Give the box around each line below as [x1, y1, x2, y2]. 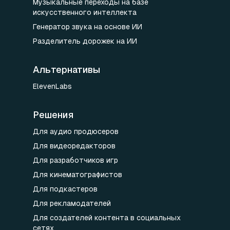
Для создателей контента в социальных [33, 214, 181, 222]
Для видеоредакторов [33, 142, 116, 150]
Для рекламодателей [33, 199, 111, 207]
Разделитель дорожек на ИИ [33, 37, 137, 45]
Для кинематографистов [33, 170, 122, 179]
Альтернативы [33, 64, 100, 75]
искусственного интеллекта [33, 8, 137, 16]
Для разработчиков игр [33, 156, 118, 164]
